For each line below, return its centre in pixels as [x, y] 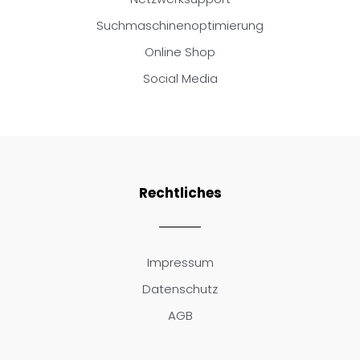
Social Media [180, 78]
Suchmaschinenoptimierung [180, 25]
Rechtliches [180, 192]
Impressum [180, 262]
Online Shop [180, 51]
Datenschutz [180, 288]
